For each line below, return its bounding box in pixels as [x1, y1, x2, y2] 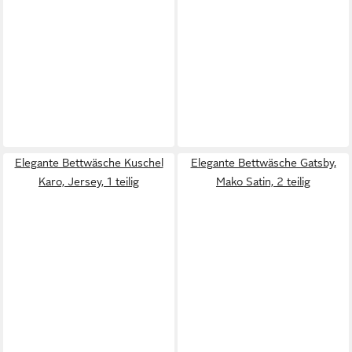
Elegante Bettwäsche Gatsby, [190, 156, 336, 169]
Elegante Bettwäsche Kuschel [14, 156, 163, 169]
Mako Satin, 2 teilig [216, 175, 310, 188]
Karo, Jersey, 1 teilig [38, 175, 139, 188]
